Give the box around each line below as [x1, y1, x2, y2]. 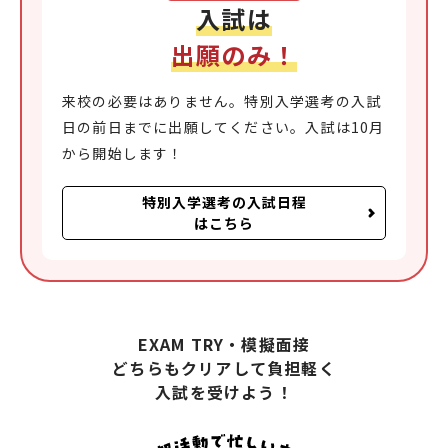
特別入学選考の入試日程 [141, 192, 307, 213]
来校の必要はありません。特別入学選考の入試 [62, 91, 382, 112]
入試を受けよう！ [155, 380, 293, 405]
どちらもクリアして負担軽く [112, 356, 336, 381]
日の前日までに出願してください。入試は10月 [62, 117, 385, 138]
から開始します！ [62, 143, 184, 164]
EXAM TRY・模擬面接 [137, 332, 311, 357]
